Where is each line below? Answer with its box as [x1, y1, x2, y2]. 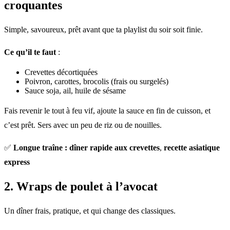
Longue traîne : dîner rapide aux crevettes [13, 143, 160, 152]
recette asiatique [164, 143, 220, 152]
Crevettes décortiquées [25, 68, 98, 77]
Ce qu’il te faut [4, 48, 56, 57]
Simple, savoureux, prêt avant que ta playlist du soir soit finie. [4, 25, 203, 34]
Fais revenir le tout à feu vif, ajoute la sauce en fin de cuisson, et [4, 106, 210, 116]
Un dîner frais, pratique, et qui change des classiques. [4, 206, 176, 215]
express [4, 158, 30, 167]
